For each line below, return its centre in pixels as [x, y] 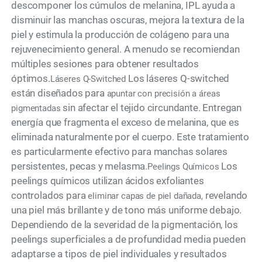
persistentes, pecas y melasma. [80, 166]
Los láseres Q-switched [178, 79]
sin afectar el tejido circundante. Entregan [151, 108]
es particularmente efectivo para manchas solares [120, 152]
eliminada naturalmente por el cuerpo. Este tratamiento [130, 137]
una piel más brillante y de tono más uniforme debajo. [127, 210]
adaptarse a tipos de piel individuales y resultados [119, 254]
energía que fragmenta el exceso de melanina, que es [125, 123]
